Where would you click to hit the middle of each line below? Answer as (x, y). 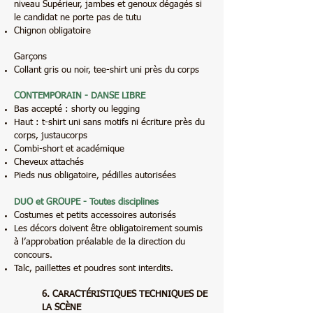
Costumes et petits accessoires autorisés (95, 216)
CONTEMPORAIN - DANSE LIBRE (80, 96)
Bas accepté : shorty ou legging (78, 109)
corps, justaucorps (51, 136)
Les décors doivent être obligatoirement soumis (108, 229)
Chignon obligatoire (52, 31)
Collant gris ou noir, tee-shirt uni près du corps (107, 70)
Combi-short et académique (69, 149)
